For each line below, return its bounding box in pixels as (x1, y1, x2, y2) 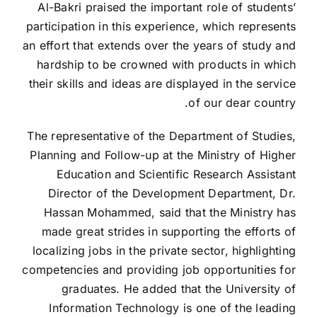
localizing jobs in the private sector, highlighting (32, 243, 296, 258)
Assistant (246, 166, 296, 181)
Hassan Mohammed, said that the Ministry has (43, 204, 296, 219)
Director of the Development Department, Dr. (47, 185, 296, 200)
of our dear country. (188, 95, 296, 110)
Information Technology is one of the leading (49, 300, 296, 315)
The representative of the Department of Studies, (27, 128, 296, 143)
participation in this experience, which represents (26, 18, 296, 33)
